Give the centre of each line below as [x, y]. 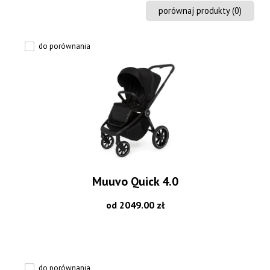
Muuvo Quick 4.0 [135, 181]
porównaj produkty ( [196, 10]
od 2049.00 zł [135, 205]
